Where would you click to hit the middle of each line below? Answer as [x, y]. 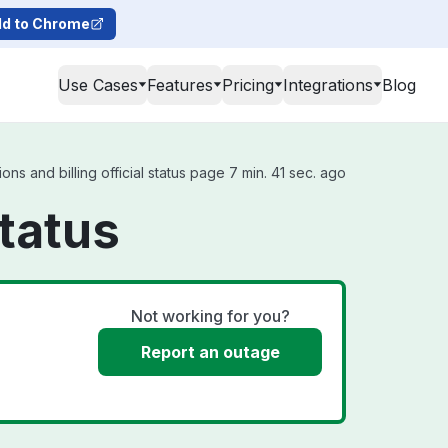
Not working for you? [210, 316]
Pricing [248, 85]
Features [180, 85]
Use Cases [98, 85]
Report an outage [210, 352]
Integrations [328, 85]
